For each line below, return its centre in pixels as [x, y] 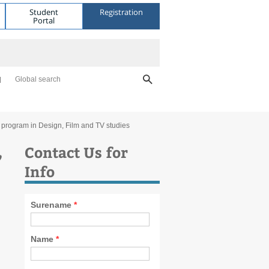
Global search [38, 79]
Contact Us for [76, 152]
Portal [44, 20]
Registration [121, 12]
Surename [52, 205]
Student [44, 12]
